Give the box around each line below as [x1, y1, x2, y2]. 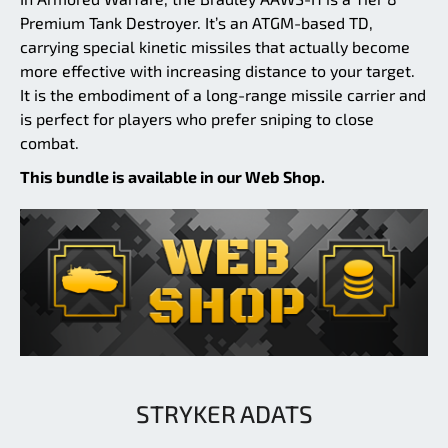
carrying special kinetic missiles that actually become [20, 37, 410, 57]
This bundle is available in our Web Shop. [20, 167, 325, 187]
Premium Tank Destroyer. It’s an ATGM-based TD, [20, 13, 373, 33]
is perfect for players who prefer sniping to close [20, 109, 374, 129]
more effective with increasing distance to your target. [20, 61, 415, 81]
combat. [20, 133, 79, 153]
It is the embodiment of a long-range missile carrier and [20, 85, 426, 105]
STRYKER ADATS [135, 398, 313, 428]
